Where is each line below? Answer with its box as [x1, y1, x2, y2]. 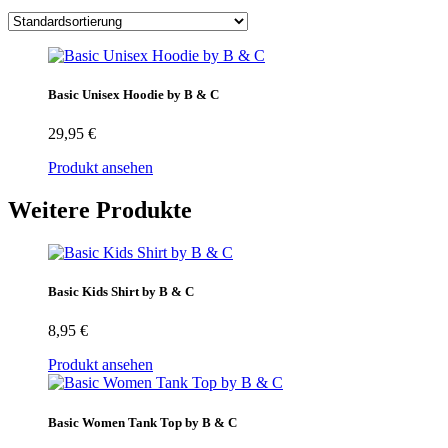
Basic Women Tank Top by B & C [48, 414, 237, 430]
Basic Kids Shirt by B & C [48, 284, 194, 300]
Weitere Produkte [8, 197, 192, 224]
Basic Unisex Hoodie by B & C [48, 87, 219, 103]
